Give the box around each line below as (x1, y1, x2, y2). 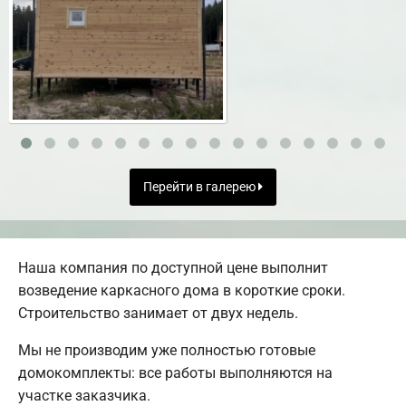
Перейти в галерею (143, 179, 258, 195)
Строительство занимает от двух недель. (18, 304, 298, 323)
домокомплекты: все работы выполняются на (18, 364, 333, 382)
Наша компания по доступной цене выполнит (18, 259, 328, 277)
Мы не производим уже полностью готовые (18, 342, 315, 360)
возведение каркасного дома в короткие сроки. (18, 282, 345, 300)
